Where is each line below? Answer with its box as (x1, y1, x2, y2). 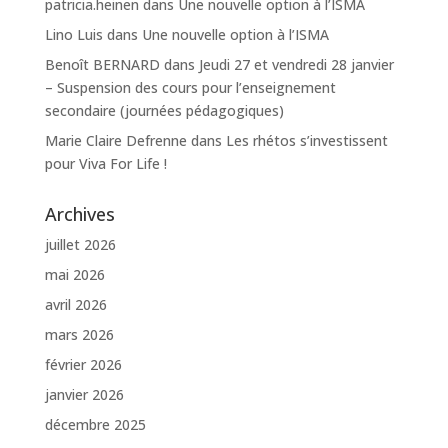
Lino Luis (44, 25, 103, 45)
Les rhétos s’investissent (225, 131, 388, 151)
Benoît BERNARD (44, 55, 160, 75)
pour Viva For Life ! (44, 154, 167, 174)
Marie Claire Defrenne (44, 131, 187, 151)
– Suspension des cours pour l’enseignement (44, 78, 336, 98)
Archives (44, 202, 115, 227)
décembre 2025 (44, 415, 146, 435)
